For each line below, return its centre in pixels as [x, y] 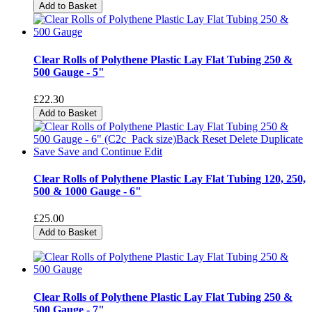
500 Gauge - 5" [69, 72]
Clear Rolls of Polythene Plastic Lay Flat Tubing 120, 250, [170, 179]
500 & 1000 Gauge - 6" [87, 192]
